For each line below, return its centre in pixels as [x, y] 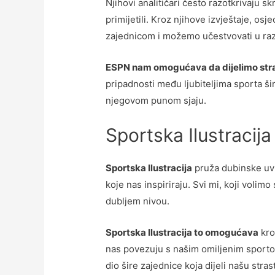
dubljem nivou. [138, 201]
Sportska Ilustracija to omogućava [182, 232]
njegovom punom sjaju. [156, 100]
